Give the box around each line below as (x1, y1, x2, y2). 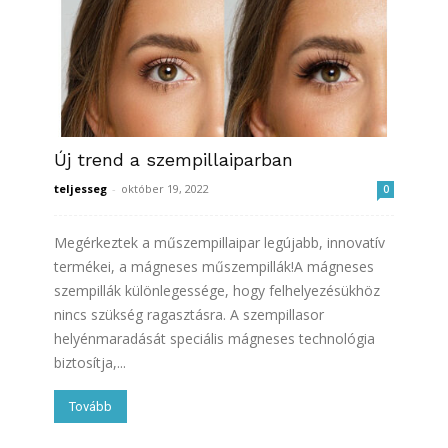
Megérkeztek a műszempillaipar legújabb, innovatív (54, 233, 385, 253)
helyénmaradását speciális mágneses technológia (54, 329, 375, 349)
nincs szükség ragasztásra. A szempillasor (54, 305, 324, 325)
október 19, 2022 (121, 181, 209, 197)
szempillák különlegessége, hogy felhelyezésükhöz (54, 281, 380, 301)
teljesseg (54, 181, 107, 197)
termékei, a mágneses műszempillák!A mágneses (54, 257, 374, 277)
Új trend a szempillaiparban (54, 149, 293, 171)
